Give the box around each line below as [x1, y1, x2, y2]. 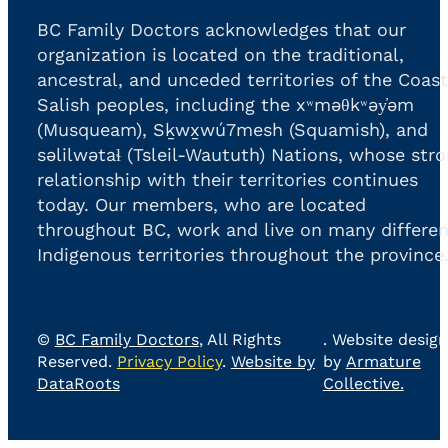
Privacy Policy [116, 352, 222, 372]
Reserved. [36, 352, 117, 372]
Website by [230, 352, 315, 372]
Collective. [322, 374, 404, 394]
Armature [345, 352, 421, 372]
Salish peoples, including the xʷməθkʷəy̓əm [36, 94, 414, 116]
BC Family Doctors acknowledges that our [36, 19, 406, 41]
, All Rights [198, 330, 281, 350]
